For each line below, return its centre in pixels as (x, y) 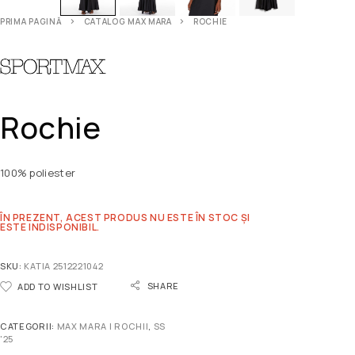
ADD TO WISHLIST (58, 287)
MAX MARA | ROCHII (103, 326)
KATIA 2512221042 (64, 266)
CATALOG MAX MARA (128, 22)
